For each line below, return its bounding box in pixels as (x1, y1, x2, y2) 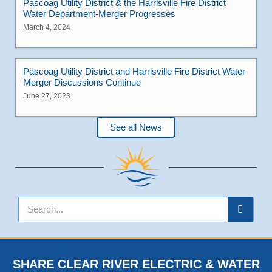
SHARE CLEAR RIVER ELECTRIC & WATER (12, 257, 260, 271)
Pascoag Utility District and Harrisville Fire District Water (23, 66, 245, 76)
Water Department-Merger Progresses (23, 8, 175, 19)
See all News (110, 121, 162, 132)
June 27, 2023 (23, 91, 70, 100)
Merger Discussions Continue (23, 76, 141, 87)
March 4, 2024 (23, 22, 70, 32)
